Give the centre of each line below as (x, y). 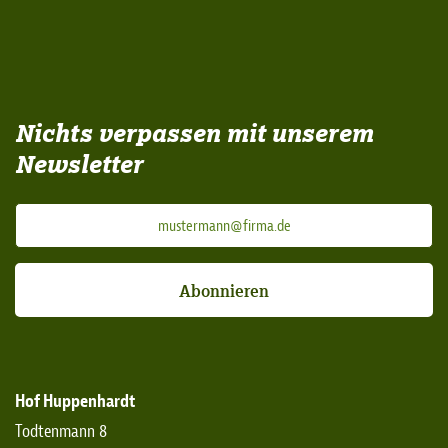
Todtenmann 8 (61, 432)
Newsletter (79, 164)
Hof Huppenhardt (75, 402)
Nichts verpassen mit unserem (194, 133)
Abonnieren (224, 290)
